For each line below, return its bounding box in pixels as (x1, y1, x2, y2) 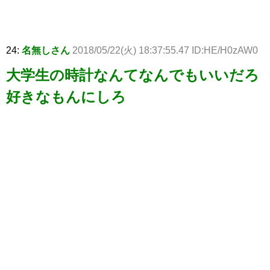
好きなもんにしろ (6, 89, 126, 105)
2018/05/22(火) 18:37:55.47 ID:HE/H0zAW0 (72, 45, 258, 56)
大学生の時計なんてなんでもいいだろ (6, 67, 259, 84)
